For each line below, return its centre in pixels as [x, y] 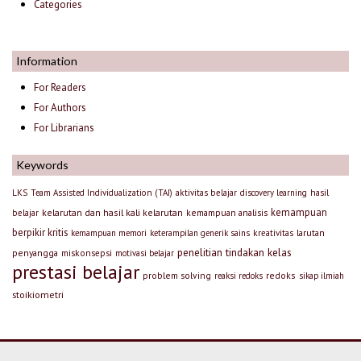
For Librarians [64, 128]
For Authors [60, 108]
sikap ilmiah [322, 275]
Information [47, 61]
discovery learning [274, 192]
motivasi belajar [145, 253]
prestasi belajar [76, 272]
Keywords [42, 165]
